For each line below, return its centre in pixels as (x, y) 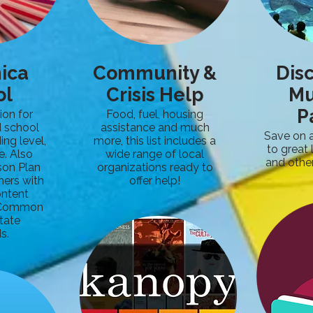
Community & (155, 73)
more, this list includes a (155, 141)
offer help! (155, 181)
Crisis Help (155, 95)
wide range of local (155, 154)
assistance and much (155, 128)
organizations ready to (155, 167)
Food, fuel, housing (155, 114)
